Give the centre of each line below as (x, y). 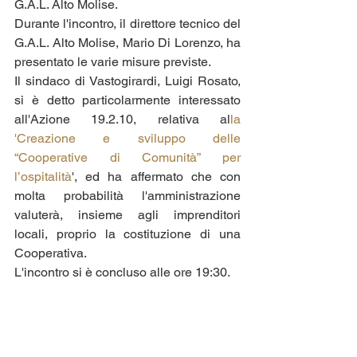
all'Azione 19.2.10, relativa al (122, 119)
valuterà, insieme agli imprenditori (127, 215)
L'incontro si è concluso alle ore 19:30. (122, 272)
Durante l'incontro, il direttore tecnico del (127, 24)
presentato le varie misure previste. (114, 62)
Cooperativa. (52, 253)
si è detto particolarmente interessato (127, 100)
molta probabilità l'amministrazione (127, 196)
